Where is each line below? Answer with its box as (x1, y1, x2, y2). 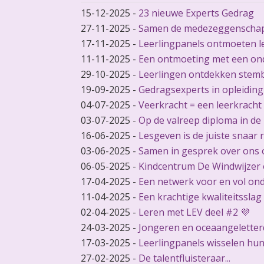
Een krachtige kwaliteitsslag (138, 190, 262, 203)
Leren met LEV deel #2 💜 (138, 206, 250, 219)
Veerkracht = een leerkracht (138, 98, 262, 111)
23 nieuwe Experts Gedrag (138, 6, 254, 19)
